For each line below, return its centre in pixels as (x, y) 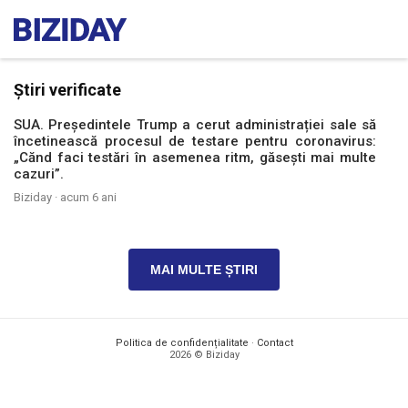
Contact (275, 343)
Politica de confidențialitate (182, 343)
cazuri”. (39, 174)
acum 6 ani (88, 197)
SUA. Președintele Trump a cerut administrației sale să (195, 125)
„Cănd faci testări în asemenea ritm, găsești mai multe (195, 158)
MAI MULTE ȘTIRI (204, 270)
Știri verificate (67, 90)
